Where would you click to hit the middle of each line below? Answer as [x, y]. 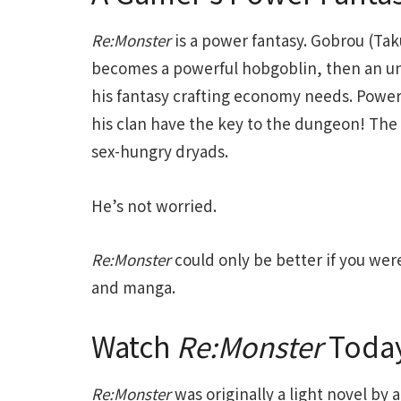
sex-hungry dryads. [160, 150]
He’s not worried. [154, 205]
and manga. [133, 287]
